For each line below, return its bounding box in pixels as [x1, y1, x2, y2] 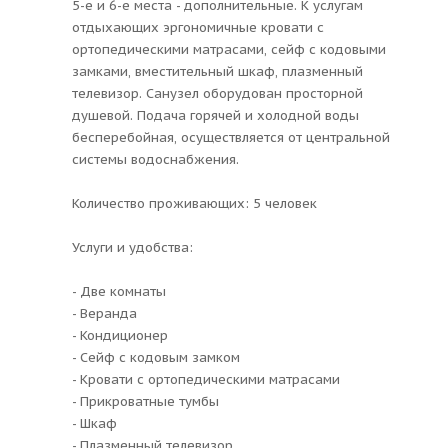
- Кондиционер [72, 326, 168, 344]
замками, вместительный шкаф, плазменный [72, 62, 363, 80]
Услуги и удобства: [72, 238, 193, 256]
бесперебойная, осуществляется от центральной [72, 128, 390, 146]
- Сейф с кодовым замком [72, 348, 240, 366]
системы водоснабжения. [72, 150, 239, 168]
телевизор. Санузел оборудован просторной [72, 84, 363, 102]
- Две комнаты [72, 282, 166, 300]
